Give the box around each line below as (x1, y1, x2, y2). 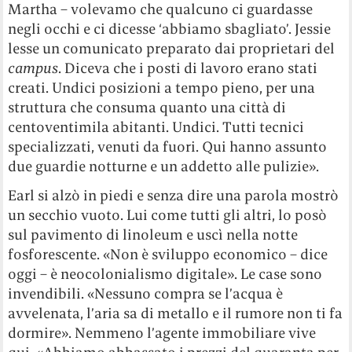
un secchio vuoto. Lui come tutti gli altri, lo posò (8, 206, 328, 225)
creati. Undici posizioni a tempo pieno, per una (8, 79, 316, 97)
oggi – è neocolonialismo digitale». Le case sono (8, 265, 323, 284)
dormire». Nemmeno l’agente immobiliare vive (8, 324, 317, 343)
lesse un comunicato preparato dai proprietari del (8, 39, 335, 58)
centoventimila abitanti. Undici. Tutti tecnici (8, 118, 305, 137)
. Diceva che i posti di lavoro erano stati (58, 59, 318, 78)
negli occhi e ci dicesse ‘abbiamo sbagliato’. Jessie (8, 20, 332, 38)
